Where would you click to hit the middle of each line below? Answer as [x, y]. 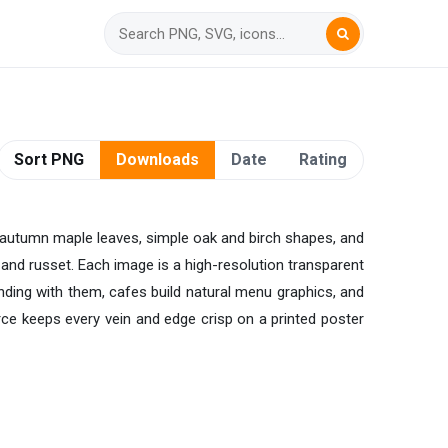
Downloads [157, 160]
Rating [323, 160]
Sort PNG [49, 160]
